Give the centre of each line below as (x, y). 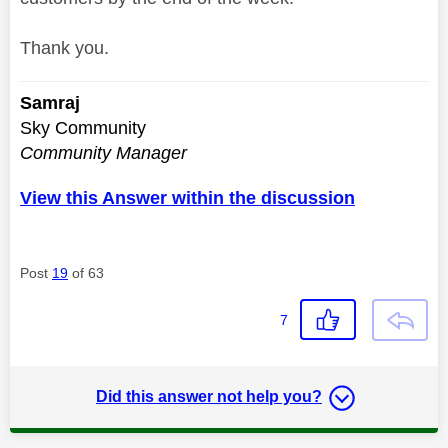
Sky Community (83, 128)
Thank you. (64, 48)
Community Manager (103, 153)
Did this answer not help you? (209, 397)
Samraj (50, 103)
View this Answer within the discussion (187, 198)
